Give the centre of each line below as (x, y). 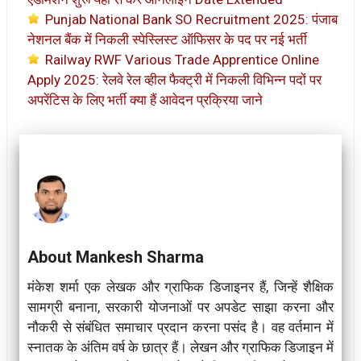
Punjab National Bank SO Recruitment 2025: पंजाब (191, 19)
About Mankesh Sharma (116, 257)
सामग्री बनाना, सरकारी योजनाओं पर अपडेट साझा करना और (180, 307)
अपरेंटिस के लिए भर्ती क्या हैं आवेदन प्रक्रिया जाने (145, 100)
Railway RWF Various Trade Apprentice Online (182, 59)
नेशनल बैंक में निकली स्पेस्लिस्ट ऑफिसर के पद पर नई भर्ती (167, 39)
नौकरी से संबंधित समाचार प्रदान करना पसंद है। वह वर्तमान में (180, 327)
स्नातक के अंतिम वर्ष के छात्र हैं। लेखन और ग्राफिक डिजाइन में (180, 347)
